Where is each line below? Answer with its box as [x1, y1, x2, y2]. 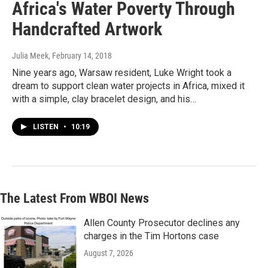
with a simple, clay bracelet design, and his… [12, 93, 196, 105]
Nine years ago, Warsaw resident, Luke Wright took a [12, 67, 232, 79]
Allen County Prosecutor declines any [84, 217, 240, 229]
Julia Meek [12, 51, 48, 61]
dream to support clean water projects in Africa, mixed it [12, 80, 245, 92]
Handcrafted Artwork [12, 19, 162, 40]
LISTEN [33, 123, 60, 132]
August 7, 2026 [84, 248, 133, 258]
